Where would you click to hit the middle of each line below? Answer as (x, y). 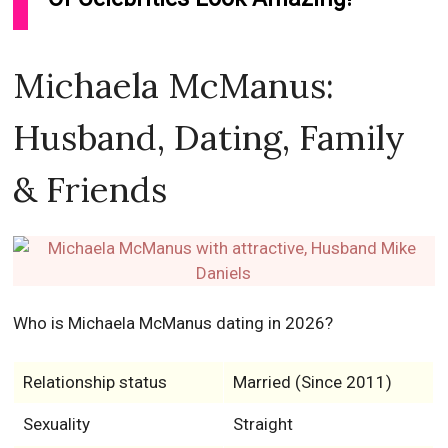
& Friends (90, 190)
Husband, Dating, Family (209, 138)
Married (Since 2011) (312, 382)
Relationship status (94, 382)
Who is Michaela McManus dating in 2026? (173, 323)
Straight (262, 424)
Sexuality (56, 424)
